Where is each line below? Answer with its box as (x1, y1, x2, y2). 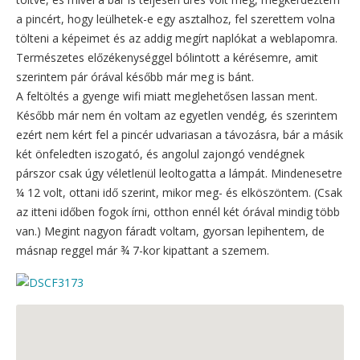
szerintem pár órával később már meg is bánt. (16, 68, 254, 84)
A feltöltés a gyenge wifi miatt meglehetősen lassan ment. (16, 88, 317, 104)
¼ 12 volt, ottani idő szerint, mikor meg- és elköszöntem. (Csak (16, 184, 342, 200)
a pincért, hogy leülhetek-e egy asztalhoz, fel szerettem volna (16, 10, 335, 27)
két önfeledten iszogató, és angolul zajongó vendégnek (16, 145, 305, 162)
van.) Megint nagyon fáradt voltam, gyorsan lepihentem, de (16, 223, 325, 239)
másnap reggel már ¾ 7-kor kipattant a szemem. (16, 242, 269, 258)
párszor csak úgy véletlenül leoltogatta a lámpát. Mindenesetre (16, 165, 342, 181)
